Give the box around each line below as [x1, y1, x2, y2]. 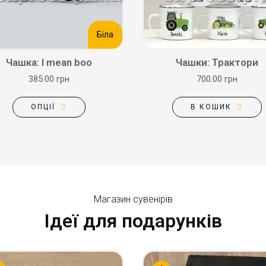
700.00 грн [197, 74, 237, 84]
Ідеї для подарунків [44, 210, 222, 232]
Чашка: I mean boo [6, 56, 92, 68]
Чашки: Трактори [176, 56, 258, 68]
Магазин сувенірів [93, 194, 173, 205]
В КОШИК [191, 103, 232, 111]
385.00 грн [28, 74, 69, 84]
